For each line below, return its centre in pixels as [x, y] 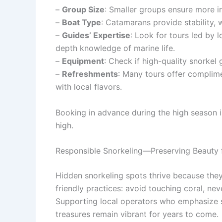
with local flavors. [89, 86]
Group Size [83, 9]
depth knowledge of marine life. [115, 48]
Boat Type [82, 22]
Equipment [83, 61]
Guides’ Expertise [96, 35]
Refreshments [90, 74]
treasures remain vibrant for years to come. [137, 214]
